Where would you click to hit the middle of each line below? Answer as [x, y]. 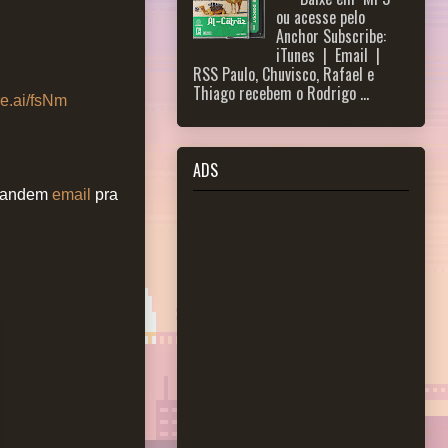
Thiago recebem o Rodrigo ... [281, 93]
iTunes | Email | [330, 55]
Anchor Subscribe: [333, 36]
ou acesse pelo [325, 17]
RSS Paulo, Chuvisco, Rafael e [283, 74]
